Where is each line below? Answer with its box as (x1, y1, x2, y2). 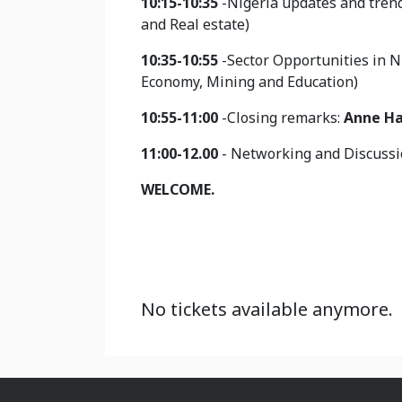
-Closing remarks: (222, 107, 344, 127)
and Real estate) (141, 13, 249, 34)
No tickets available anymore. (141, 296, 393, 321)
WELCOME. (141, 179, 214, 199)
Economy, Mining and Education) (141, 71, 358, 92)
